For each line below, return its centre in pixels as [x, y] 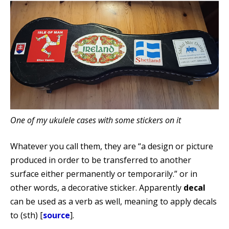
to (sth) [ [27, 215]
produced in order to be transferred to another [101, 160]
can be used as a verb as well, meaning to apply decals [113, 201]
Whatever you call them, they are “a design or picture [112, 146]
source [56, 215]
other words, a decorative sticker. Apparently [97, 187]
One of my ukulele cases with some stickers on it [96, 120]
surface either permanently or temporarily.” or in [104, 174]
